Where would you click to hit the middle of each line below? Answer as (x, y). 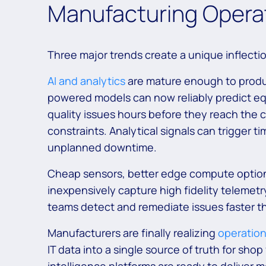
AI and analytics (86, 81)
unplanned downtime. (102, 148)
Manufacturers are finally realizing (133, 233)
